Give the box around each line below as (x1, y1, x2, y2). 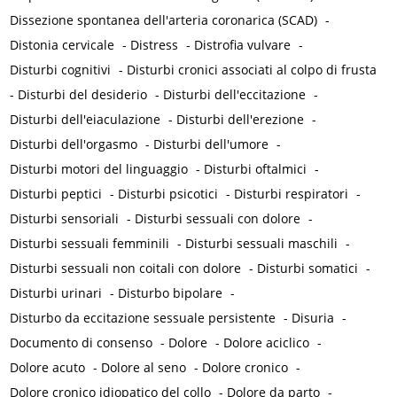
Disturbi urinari (10, 284, 103, 302)
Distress (130, 36, 179, 54)
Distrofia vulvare (194, 36, 292, 54)
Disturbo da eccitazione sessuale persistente (10, 309, 276, 327)
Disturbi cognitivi (10, 61, 112, 79)
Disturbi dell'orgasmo (10, 136, 138, 153)
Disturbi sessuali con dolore (135, 210, 301, 228)
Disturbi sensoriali (10, 210, 120, 228)
